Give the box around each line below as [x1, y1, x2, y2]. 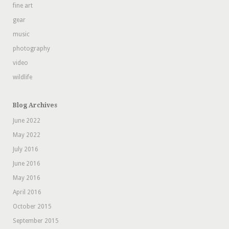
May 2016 [13, 174, 40, 181]
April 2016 [13, 189, 41, 196]
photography [13, 45, 50, 52]
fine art [13, 2, 33, 9]
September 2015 [13, 217, 59, 224]
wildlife [13, 74, 32, 81]
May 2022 [13, 131, 40, 139]
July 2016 [13, 146, 38, 153]
